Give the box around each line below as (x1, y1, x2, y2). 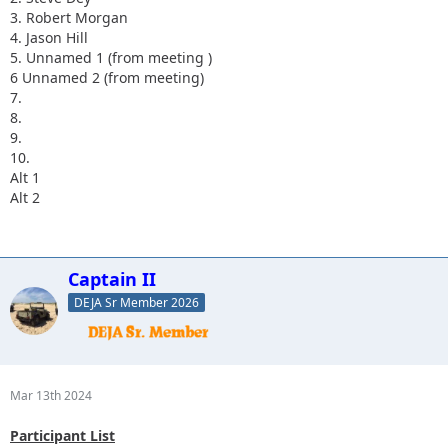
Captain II (68, 266, 156, 291)
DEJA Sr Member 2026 (74, 293, 199, 311)
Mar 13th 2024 (10, 386, 92, 404)
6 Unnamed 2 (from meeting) (10, 67, 204, 87)
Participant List (10, 425, 115, 445)
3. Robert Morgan (10, 7, 128, 27)
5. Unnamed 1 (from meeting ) (10, 47, 212, 67)
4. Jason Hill (10, 27, 88, 47)
